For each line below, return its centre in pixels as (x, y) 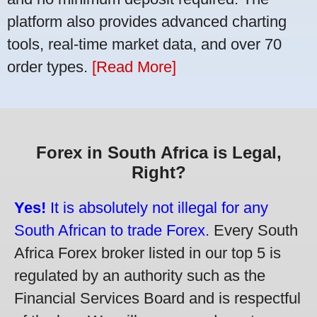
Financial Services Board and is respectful (157, 299)
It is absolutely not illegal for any (157, 208)
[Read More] (134, 67)
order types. (50, 67)
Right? (158, 173)
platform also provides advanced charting (147, 21)
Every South (254, 231)
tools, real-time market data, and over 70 (144, 44)
